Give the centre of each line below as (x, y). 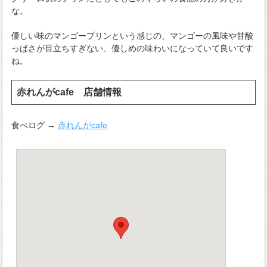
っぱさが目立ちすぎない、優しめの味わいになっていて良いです (133, 48)
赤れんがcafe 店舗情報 (69, 92)
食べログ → (35, 125)
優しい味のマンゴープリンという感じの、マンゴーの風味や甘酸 (133, 35)
